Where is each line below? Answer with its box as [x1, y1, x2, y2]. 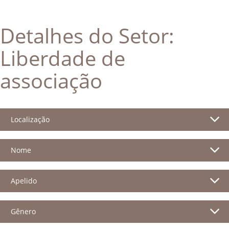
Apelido [11, 175, 37, 186]
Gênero [11, 206, 36, 216]
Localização [11, 114, 50, 124]
